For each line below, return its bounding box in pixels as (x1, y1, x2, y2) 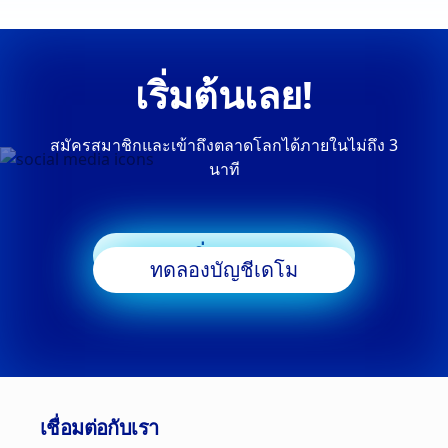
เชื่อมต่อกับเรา (40, 414, 159, 441)
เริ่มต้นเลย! (135, 68, 313, 120)
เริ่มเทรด (186, 242, 262, 269)
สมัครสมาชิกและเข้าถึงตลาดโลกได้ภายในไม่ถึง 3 (50, 134, 398, 156)
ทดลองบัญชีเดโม (150, 256, 298, 283)
